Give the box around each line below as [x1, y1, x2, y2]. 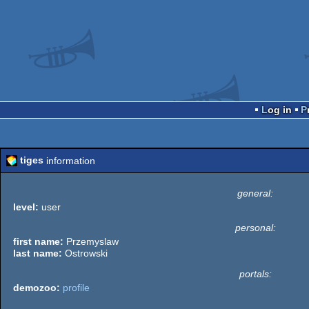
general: [237, 187, 273, 199]
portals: [239, 268, 272, 279]
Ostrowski [62, 247, 108, 259]
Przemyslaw [63, 235, 119, 247]
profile [63, 281, 90, 293]
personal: [235, 221, 276, 233]
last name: [13, 247, 62, 259]
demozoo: [13, 281, 60, 293]
